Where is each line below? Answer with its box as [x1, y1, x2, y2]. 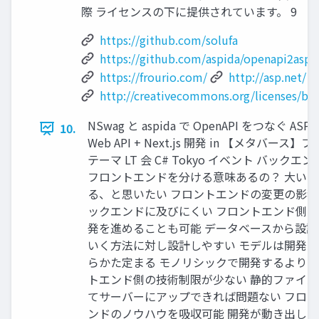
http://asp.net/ [229, 68, 306, 86]
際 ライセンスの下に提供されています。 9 [81, 3, 297, 21]
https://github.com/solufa [100, 31, 238, 49]
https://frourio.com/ [100, 68, 207, 86]
